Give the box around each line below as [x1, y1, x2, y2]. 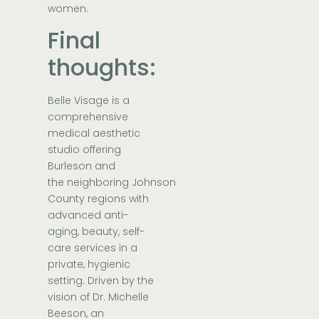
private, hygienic [48, 257, 131, 272]
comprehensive [48, 110, 129, 125]
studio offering [48, 142, 122, 157]
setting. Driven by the [48, 273, 155, 288]
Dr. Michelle [93, 290, 150, 305]
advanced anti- [48, 208, 129, 223]
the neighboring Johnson [48, 175, 177, 190]
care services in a [48, 241, 138, 256]
